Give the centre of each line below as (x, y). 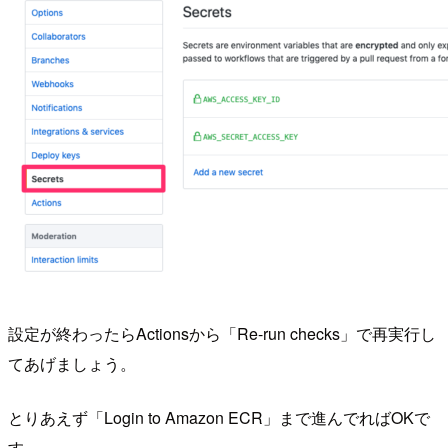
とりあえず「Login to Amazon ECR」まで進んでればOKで (219, 418)
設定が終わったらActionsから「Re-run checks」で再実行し (222, 334)
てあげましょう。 (72, 364)
